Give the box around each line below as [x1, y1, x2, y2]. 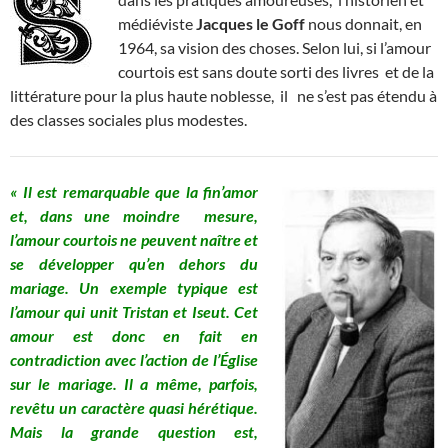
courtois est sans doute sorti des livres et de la [118, 61, 434, 81]
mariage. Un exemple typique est [10, 277, 258, 297]
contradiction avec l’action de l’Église [10, 349, 258, 369]
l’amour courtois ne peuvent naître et [10, 229, 258, 249]
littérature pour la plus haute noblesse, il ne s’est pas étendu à [10, 85, 437, 105]
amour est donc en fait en [10, 325, 258, 345]
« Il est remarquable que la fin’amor [10, 181, 258, 201]
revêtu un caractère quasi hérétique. [10, 397, 258, 417]
